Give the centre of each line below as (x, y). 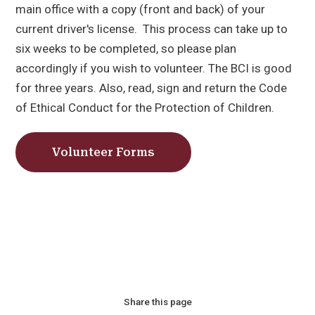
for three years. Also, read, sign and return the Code (152, 88)
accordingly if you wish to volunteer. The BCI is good (154, 69)
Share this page (157, 302)
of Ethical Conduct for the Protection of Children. (147, 108)
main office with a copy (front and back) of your (141, 9)
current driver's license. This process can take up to (152, 29)
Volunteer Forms (104, 153)
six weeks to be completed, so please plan (126, 49)
